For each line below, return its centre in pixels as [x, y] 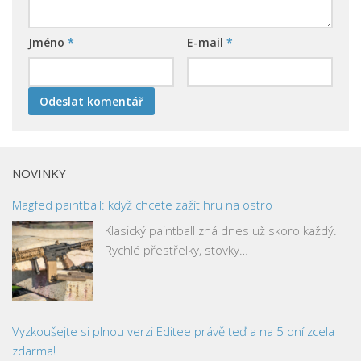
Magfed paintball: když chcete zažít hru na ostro [142, 205]
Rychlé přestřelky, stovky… [176, 249]
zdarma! [34, 350]
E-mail [206, 42]
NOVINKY [39, 173]
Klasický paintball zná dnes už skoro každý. [221, 230]
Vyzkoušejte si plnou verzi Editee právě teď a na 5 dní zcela [173, 331]
